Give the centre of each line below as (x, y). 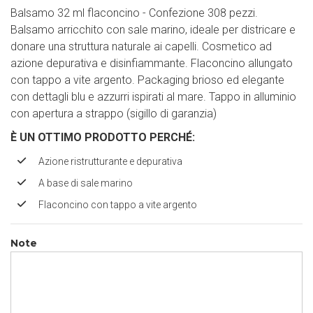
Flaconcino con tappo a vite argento (118, 205)
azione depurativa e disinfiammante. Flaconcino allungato (152, 63)
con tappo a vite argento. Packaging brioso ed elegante (147, 80)
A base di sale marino (86, 183)
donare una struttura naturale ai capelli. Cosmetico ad (141, 46)
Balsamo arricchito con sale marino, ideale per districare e (153, 30)
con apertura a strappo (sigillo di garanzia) (114, 114)
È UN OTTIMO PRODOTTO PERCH (98, 137)
